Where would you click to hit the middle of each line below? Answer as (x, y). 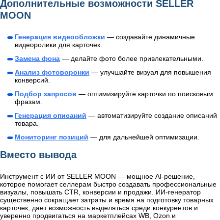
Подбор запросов (46, 94)
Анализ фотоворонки (52, 72)
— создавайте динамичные (150, 37)
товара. (27, 124)
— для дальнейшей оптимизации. (144, 137)
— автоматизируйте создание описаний (153, 116)
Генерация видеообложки (60, 37)
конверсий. (32, 80)
